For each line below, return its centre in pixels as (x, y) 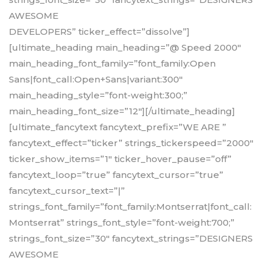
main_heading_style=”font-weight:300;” (98, 95)
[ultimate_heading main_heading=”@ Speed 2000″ (125, 48)
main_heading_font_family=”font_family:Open (112, 64)
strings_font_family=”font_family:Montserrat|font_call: (130, 207)
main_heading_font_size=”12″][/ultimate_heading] (122, 111)
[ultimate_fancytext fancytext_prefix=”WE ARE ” (118, 127)
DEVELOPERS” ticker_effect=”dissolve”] (99, 32)
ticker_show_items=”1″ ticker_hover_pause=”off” (120, 159)
